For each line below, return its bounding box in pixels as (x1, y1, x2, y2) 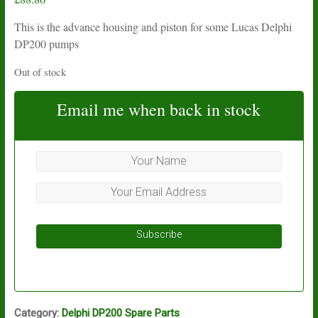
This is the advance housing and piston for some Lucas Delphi (13, 18, 292, 34)
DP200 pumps (13, 35, 79, 51)
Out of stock (13, 64, 66, 79)
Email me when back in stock (57, 97, 261, 121)
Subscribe (136, 228, 182, 240)
